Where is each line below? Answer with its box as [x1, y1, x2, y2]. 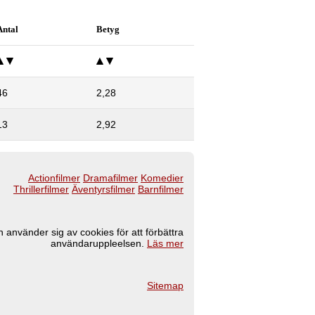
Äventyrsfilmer [72, 184, 135, 195]
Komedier [141, 172, 184, 184]
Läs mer [147, 237, 184, 249]
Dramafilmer [83, 172, 138, 184]
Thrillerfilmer [13, 184, 69, 195]
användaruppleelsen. [51, 237, 147, 249]
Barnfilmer [138, 184, 184, 195]
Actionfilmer [28, 172, 80, 184]
